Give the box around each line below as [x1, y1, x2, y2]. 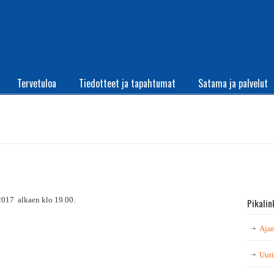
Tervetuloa [17, 76, 56, 91]
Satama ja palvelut [198, 76, 268, 91]
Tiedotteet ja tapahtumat [79, 76, 176, 91]
